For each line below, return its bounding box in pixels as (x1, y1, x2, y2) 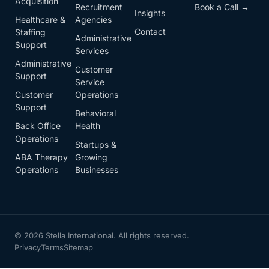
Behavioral (74, 108, 116, 119)
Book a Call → (194, 2, 249, 13)
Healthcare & (15, 14, 65, 25)
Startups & (74, 139, 116, 150)
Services (74, 46, 109, 56)
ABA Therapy (15, 152, 68, 163)
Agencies (74, 14, 112, 25)
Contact (134, 26, 166, 37)
